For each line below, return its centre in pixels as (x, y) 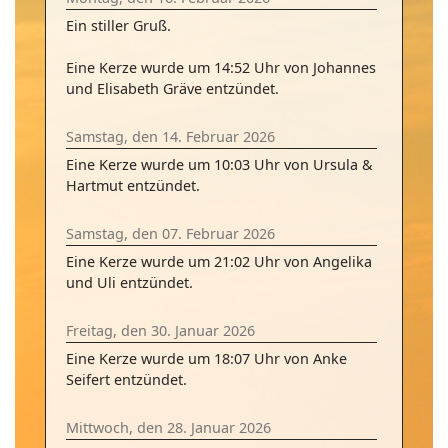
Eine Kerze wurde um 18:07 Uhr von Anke (206, 358)
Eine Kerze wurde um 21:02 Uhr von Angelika (219, 261)
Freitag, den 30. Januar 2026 (160, 330)
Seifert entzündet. (126, 379)
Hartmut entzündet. (133, 185)
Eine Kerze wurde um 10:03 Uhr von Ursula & (219, 164)
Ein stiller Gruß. (118, 25)
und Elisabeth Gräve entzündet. (172, 88)
